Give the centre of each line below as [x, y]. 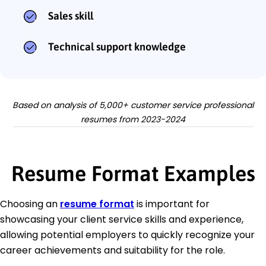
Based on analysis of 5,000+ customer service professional [133, 105]
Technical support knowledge [117, 47]
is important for [172, 204]
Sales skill [71, 16]
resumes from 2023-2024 [133, 120]
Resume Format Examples [133, 174]
